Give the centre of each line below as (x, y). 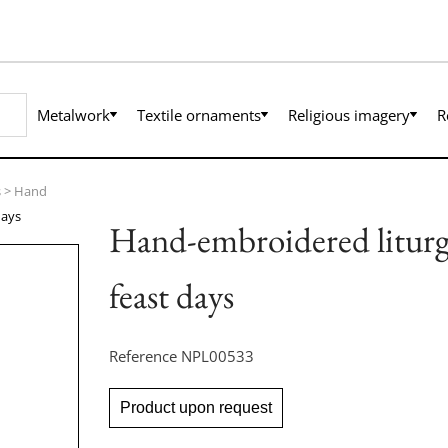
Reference (144, 355)
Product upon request (195, 407)
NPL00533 (217, 355)
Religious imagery (349, 114)
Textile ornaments (199, 114)
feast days (171, 295)
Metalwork (73, 114)
